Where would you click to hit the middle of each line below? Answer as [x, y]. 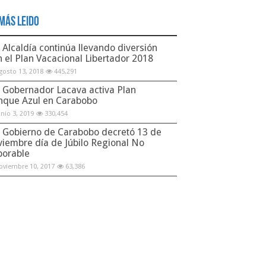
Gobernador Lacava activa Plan [69, 90]
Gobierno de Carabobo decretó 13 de [82, 132]
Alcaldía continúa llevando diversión [80, 47]
